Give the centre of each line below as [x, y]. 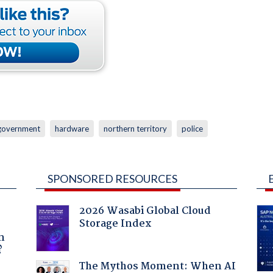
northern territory [135, 128]
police [192, 128]
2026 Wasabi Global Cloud [145, 211]
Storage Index [115, 224]
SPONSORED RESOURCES [112, 178]
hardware [72, 128]
